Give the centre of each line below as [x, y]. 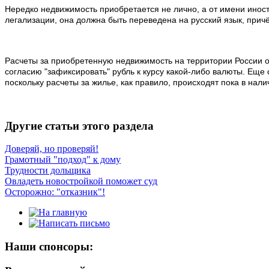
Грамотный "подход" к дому [63, 160]
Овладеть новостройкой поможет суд [81, 181]
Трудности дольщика [48, 171]
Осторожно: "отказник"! [55, 192]
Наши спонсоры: [49, 247]
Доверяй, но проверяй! [52, 149]
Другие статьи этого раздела [79, 125]
